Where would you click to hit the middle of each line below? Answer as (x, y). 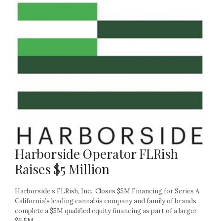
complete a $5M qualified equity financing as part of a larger (106, 211)
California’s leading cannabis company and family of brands (106, 201)
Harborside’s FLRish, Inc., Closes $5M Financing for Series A (107, 191)
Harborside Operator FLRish (96, 153)
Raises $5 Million (62, 169)
